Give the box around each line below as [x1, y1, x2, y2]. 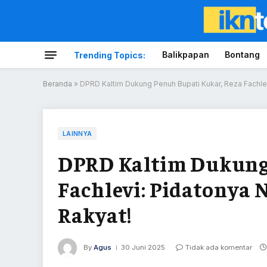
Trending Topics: [74, 49, 145, 60]
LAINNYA [63, 130, 92, 137]
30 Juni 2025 [121, 243, 165, 252]
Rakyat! [58, 201, 132, 228]
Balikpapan [162, 49, 209, 60]
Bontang [225, 49, 260, 60]
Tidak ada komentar [185, 243, 252, 252]
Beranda [43, 79, 72, 88]
